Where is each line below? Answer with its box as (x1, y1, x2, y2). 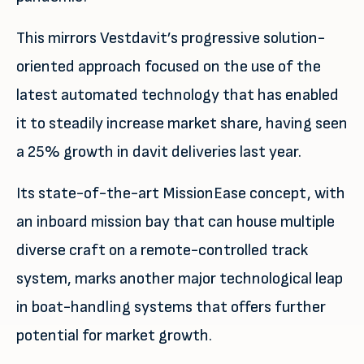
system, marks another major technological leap (16, 269, 343, 288)
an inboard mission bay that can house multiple (16, 212, 335, 232)
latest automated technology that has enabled (16, 85, 339, 105)
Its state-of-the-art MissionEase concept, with (16, 184, 345, 203)
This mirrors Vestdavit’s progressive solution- (16, 28, 325, 48)
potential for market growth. (16, 326, 212, 345)
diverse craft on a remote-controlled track (16, 240, 308, 260)
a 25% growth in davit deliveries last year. (16, 142, 301, 162)
